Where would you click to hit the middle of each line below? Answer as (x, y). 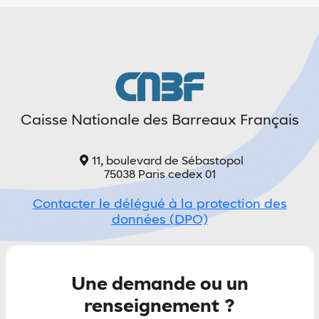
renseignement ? (159, 307)
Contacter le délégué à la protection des (159, 204)
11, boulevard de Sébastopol (167, 161)
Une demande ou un (159, 284)
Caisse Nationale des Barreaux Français (159, 121)
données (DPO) (159, 220)
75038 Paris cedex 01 (159, 175)
